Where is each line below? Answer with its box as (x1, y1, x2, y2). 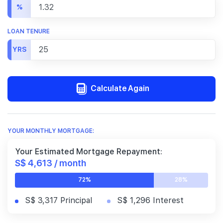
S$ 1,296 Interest (117, 195, 184, 205)
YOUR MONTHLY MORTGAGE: (7, 127, 94, 134)
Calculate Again (89, 82, 149, 93)
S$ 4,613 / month (15, 156, 86, 168)
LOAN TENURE (7, 27, 50, 35)
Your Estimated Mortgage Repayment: (15, 146, 162, 156)
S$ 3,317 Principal (25, 195, 92, 205)
